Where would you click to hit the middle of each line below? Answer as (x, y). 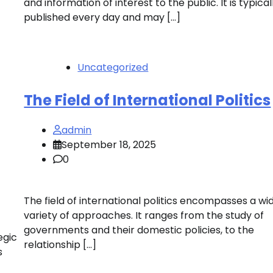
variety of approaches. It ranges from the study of (144, 216)
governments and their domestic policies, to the (139, 230)
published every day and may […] (102, 17)
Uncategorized (113, 67)
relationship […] (60, 245)
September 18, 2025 (109, 145)
